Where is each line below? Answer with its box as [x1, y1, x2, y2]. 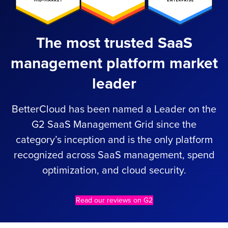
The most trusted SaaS [36, 33, 192, 52]
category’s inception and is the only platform [15, 133, 213, 146]
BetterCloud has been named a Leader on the [12, 103, 216, 116]
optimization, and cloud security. [42, 164, 186, 177]
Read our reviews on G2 [75, 195, 153, 205]
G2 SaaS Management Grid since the [32, 118, 196, 131]
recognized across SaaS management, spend [13, 149, 215, 161]
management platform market [10, 53, 218, 73]
